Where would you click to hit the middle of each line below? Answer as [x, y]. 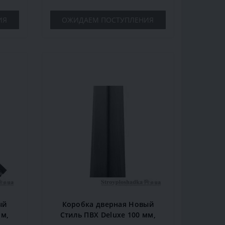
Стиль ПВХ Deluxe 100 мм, [108, 215]
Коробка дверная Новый [108, 204]
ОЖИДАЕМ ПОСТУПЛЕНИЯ [108, 20]
